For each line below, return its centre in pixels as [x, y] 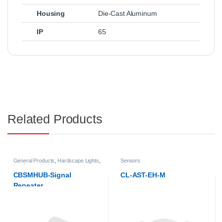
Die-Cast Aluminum [128, 14]
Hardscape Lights [78, 161]
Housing [51, 14]
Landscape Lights [34, 166]
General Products [34, 161]
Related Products [55, 119]
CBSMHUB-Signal [42, 175]
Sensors [131, 161]
